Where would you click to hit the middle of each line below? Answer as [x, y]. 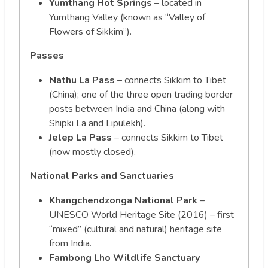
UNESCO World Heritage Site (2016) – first [141, 214]
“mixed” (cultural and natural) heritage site [135, 229]
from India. [70, 243]
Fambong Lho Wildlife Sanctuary [124, 258]
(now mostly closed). [92, 152]
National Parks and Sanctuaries [102, 176]
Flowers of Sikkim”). [90, 31]
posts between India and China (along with [137, 109]
